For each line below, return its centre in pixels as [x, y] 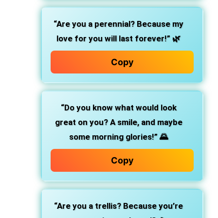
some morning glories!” [113, 137]
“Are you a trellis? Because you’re [118, 206]
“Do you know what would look [118, 108]
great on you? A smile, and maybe [118, 122]
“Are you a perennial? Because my [118, 24]
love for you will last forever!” [113, 38]
